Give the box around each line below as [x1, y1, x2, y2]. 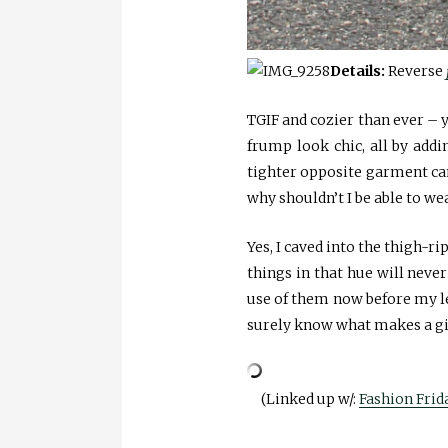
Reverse [385, 62, 446, 81]
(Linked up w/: [261, 390, 359, 409]
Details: [330, 62, 385, 81]
